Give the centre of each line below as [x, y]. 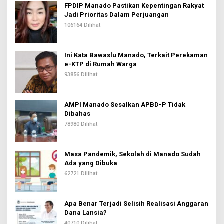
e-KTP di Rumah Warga [101, 64]
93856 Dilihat [81, 74]
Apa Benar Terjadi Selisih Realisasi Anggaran [136, 203]
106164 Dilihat [82, 25]
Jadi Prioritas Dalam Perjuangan [117, 14]
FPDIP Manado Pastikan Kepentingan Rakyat [134, 5]
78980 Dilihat [81, 124]
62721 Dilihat [81, 173]
